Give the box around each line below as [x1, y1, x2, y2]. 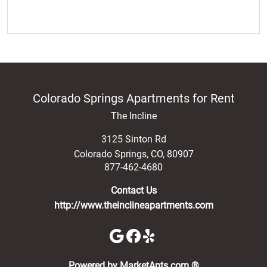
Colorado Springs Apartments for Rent [32, 91, 235, 105]
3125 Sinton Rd [101, 133, 166, 145]
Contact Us [110, 184, 157, 196]
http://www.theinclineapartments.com [54, 199, 213, 211]
